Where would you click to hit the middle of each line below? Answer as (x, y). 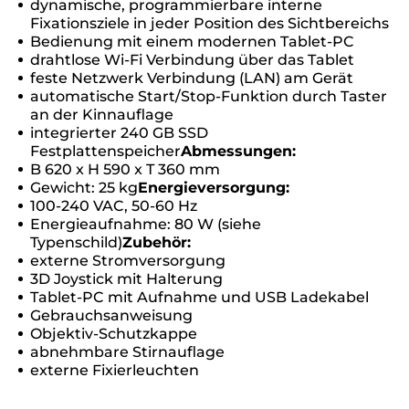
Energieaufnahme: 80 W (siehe (146, 224)
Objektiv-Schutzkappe (114, 333)
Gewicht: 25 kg (84, 187)
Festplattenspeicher (105, 151)
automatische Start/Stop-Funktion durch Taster (209, 96)
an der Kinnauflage (102, 114)
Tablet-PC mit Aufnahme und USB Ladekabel (199, 297)
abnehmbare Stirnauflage (127, 351)
